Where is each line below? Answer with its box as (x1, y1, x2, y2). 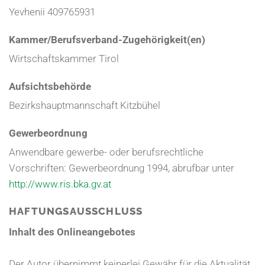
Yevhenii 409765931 (9, 6, 95, 18)
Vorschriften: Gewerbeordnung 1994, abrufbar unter (9, 162, 234, 174)
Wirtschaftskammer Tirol (9, 53, 121, 65)
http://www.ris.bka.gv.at (9, 178, 111, 190)
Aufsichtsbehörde (9, 80, 91, 93)
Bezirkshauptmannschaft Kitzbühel (9, 99, 160, 112)
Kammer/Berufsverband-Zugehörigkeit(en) (9, 34, 205, 46)
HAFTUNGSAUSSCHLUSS (9, 205, 143, 218)
